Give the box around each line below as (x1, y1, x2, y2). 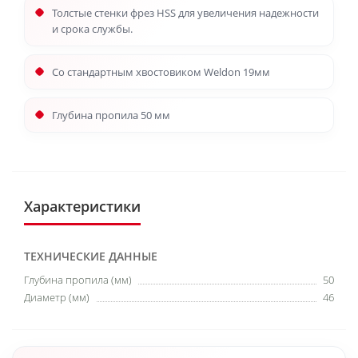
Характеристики (24, 197, 141, 216)
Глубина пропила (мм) (24, 272, 132, 287)
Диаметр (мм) (24, 290, 89, 304)
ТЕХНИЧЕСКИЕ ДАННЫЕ (24, 249, 157, 264)
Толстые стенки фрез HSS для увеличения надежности (52, 6, 319, 20)
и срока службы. (52, 22, 133, 36)
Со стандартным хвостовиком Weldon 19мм (52, 65, 270, 79)
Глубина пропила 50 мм (52, 108, 170, 122)
